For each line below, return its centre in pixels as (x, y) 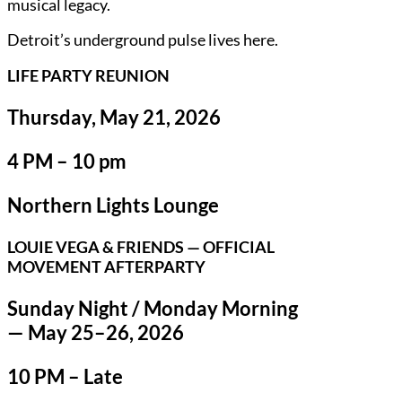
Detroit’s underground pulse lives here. (143, 39)
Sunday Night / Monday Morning (153, 308)
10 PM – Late (65, 376)
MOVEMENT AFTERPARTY (106, 266)
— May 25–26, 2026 (96, 332)
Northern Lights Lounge (113, 205)
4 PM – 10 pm (67, 161)
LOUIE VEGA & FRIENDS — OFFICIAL (141, 246)
